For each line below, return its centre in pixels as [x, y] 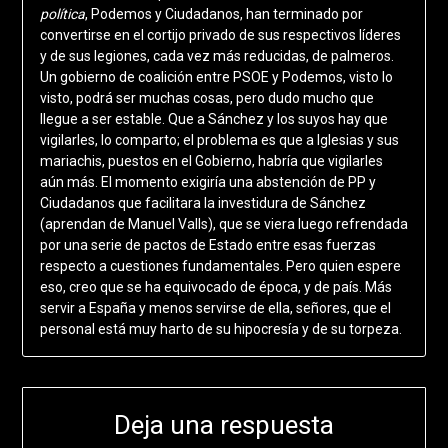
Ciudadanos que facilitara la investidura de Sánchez [202, 202]
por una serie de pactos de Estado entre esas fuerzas [207, 244]
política [62, 13]
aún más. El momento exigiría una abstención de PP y [207, 181]
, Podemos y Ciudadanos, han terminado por [223, 13]
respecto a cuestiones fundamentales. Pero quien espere [220, 265]
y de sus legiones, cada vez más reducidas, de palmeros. [216, 55]
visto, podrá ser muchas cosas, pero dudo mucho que [206, 97]
